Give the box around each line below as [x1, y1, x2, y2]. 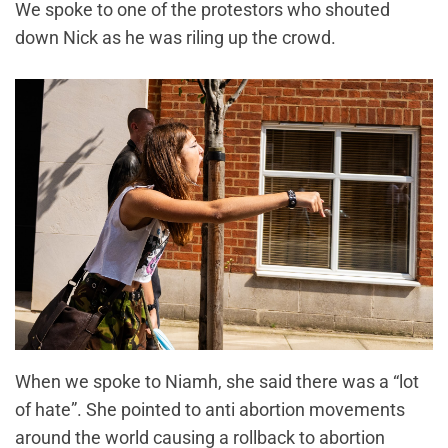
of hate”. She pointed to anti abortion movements [15, 398, 405, 420]
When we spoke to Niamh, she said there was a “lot [15, 370, 419, 392]
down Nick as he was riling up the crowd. [15, 27, 340, 49]
